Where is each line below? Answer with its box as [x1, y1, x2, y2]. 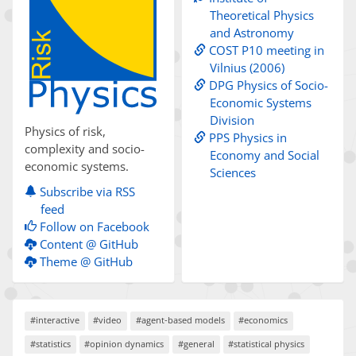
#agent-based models [135, 314, 225, 327]
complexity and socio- [25, 141, 145, 157]
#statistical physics [228, 338, 305, 350]
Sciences [210, 164, 257, 180]
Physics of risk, [25, 123, 106, 140]
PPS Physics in [206, 130, 288, 145]
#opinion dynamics [84, 338, 164, 350]
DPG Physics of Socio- [206, 77, 329, 93]
